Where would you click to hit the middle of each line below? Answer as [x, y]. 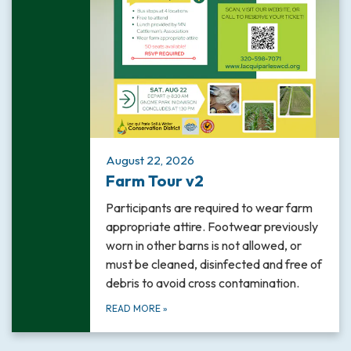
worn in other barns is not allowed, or [204, 246]
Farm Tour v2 [155, 181]
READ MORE [134, 309]
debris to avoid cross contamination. [203, 283]
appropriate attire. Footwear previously [212, 227]
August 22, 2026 [150, 161]
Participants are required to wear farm [209, 208]
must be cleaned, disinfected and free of [214, 264]
